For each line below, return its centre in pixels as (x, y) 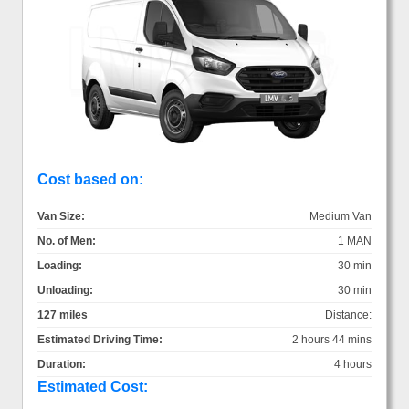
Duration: (62, 364)
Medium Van (341, 216)
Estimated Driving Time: (100, 339)
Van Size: (61, 216)
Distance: (348, 315)
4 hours (353, 364)
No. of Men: (67, 241)
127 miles (63, 315)
